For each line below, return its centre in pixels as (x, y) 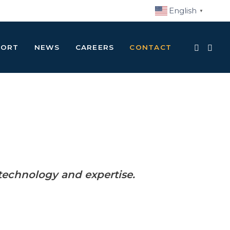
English (183, 11)
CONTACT (150, 47)
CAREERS (95, 47)
